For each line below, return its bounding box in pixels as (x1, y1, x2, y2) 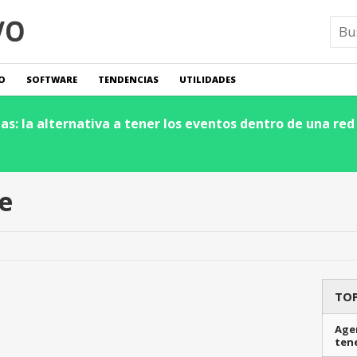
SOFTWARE (26, 73, 77, 85)
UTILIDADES (179, 73, 236, 85)
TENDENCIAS (98, 73, 159, 85)
